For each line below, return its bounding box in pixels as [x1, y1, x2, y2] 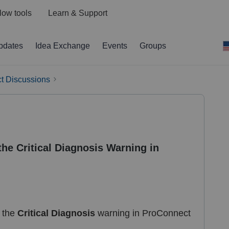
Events [102, 41, 127, 50]
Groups [140, 41, 166, 50]
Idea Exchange [35, 41, 90, 50]
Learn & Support [48, 9, 107, 18]
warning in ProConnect [95, 208, 191, 218]
